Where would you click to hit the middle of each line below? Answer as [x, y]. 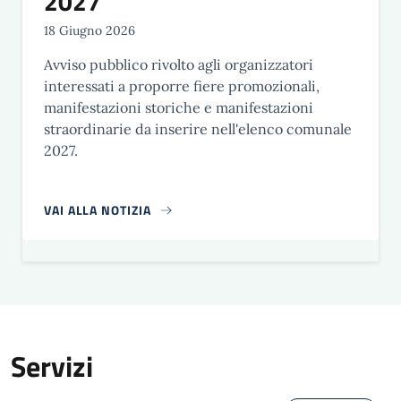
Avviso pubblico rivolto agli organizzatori [179, 64]
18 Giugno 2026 [90, 30]
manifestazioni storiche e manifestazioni [179, 107]
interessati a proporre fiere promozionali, [182, 86]
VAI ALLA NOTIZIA [98, 210]
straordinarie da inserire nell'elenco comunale [198, 129]
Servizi [52, 366]
